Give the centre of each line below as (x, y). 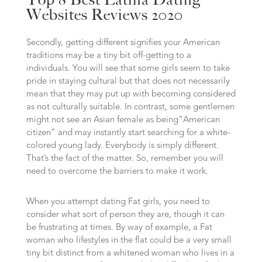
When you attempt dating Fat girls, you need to (118, 202)
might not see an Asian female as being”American (123, 120)
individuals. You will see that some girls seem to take (128, 69)
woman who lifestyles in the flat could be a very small (129, 241)
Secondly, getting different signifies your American (123, 43)
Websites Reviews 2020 (104, 15)
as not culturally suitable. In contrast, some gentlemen (130, 107)
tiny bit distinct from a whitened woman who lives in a (130, 254)
